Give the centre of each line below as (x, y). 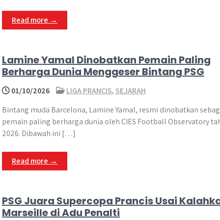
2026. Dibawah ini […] (39, 133)
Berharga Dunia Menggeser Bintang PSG (103, 72)
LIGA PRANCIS (89, 91)
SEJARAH (131, 91)
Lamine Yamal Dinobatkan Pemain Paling (106, 60)
